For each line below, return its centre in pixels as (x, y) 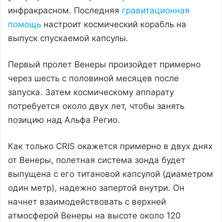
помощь (25, 24)
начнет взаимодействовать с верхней (87, 201)
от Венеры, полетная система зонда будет (97, 160)
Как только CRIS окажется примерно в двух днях (110, 146)
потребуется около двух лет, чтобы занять (96, 106)
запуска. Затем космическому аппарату (91, 92)
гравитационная (156, 10)
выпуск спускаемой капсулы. (68, 38)
